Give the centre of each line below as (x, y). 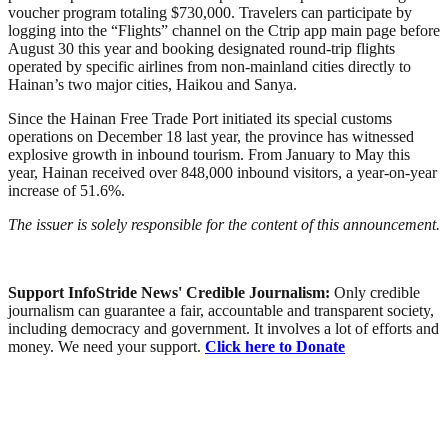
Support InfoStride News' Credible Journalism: (171, 292)
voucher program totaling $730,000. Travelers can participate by (210, 12)
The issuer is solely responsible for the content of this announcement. (224, 224)
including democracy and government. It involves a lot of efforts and (223, 328)
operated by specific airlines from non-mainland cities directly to (209, 66)
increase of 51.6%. (66, 190)
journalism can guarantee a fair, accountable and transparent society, (221, 310)
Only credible (377, 292)
